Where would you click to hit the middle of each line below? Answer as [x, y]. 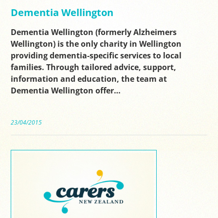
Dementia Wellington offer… [66, 90]
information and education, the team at [89, 79]
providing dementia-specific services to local [96, 55]
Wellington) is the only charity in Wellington [96, 44]
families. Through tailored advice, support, [94, 67]
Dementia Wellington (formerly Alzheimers [94, 32]
